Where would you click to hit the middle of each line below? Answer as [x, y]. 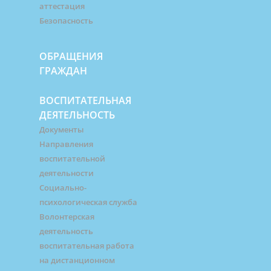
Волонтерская [67, 217]
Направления [66, 144]
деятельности [67, 173]
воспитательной [72, 159]
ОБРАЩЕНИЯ [71, 57]
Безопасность [66, 21]
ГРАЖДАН [63, 71]
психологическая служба [88, 202]
